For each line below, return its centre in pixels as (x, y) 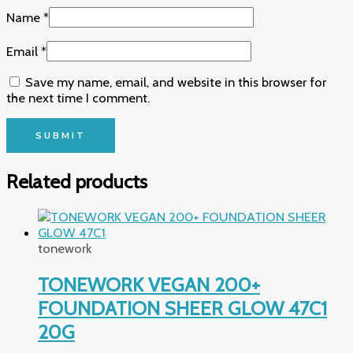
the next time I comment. (78, 97)
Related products (77, 181)
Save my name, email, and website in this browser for (176, 82)
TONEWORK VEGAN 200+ (149, 284)
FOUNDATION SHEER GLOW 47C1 (182, 308)
